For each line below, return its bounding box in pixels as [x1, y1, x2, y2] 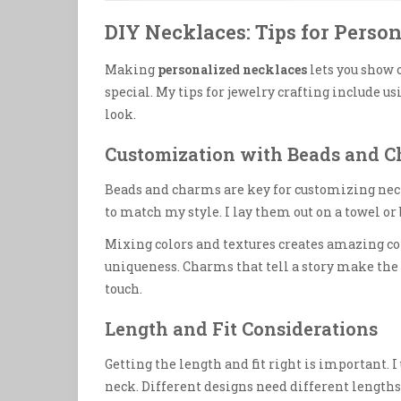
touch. [105, 279, 142, 297]
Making [105, 60, 158, 78]
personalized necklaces [158, 60, 307, 78]
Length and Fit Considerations [105, 316, 378, 340]
